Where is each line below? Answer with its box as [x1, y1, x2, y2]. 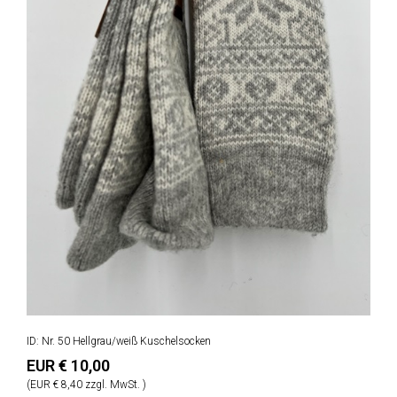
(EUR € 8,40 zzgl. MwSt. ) [27, 378, 146, 391]
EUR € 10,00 [27, 355, 110, 375]
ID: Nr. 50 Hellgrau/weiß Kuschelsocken [27, 334, 211, 347]
